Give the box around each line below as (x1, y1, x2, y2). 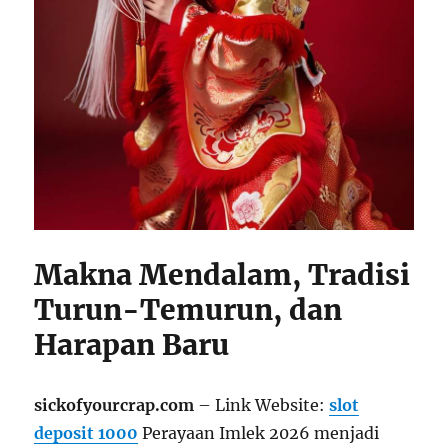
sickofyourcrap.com (34, 395, 195, 416)
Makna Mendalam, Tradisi (34, 257, 411, 294)
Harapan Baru (34, 327, 230, 364)
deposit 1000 (34, 423, 139, 444)
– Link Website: (194, 395, 330, 416)
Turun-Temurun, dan (34, 292, 343, 329)
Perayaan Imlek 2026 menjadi (138, 423, 380, 444)
